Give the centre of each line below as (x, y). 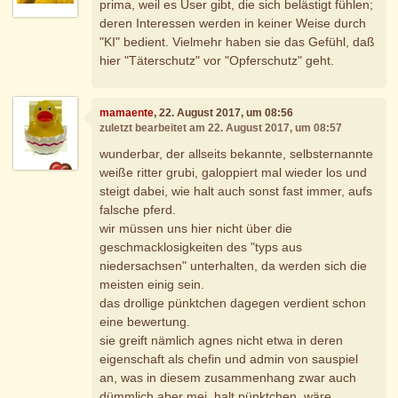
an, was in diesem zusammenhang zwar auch (228, 378)
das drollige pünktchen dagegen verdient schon (233, 303)
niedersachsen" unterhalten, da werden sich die (234, 266)
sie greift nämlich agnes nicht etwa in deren (222, 341)
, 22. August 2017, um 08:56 (224, 112)
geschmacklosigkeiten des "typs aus (201, 247)
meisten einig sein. (152, 285)
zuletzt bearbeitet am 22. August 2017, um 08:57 (221, 127)
